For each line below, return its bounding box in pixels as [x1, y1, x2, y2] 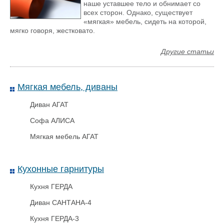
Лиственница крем [82, 24, 138, 31]
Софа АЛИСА [30, 116, 74, 124]
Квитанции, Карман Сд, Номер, [65, 189, 155, 196]
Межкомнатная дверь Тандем [67, 17, 153, 24]
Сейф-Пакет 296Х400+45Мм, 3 [65, 182, 155, 189]
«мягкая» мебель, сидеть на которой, [83, 17, 206, 25]
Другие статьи [161, 47, 214, 55]
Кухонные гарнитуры [17, 164, 104, 174]
